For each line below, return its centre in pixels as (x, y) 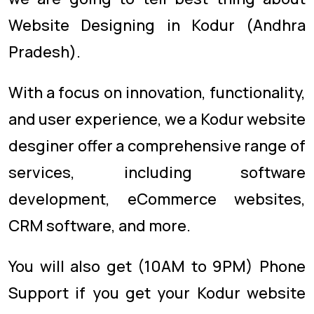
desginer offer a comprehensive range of (157, 146)
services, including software (157, 172)
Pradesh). (45, 52)
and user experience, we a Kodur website (157, 119)
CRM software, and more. (100, 226)
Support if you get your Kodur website (157, 293)
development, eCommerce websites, (157, 199)
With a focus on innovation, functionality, (157, 93)
